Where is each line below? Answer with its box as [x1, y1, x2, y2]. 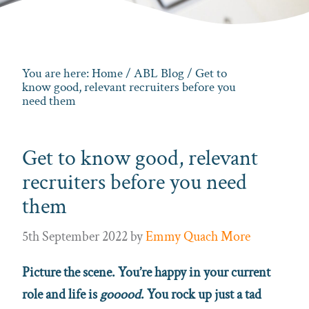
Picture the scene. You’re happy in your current [22, 263, 270, 281]
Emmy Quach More [146, 227, 250, 246]
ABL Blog [134, 65, 184, 83]
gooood [100, 285, 141, 303]
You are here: [22, 65, 92, 83]
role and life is [22, 285, 100, 303]
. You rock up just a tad [141, 285, 261, 303]
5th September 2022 [22, 227, 128, 246]
